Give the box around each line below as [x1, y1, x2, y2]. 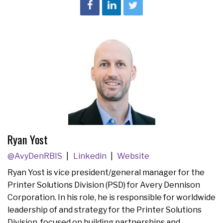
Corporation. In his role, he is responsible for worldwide [7, 192, 216, 202]
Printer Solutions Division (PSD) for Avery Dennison [7, 180, 200, 190]
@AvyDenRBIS [7, 151, 64, 161]
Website [117, 151, 150, 161]
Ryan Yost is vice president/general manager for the [7, 167, 205, 177]
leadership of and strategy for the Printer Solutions [7, 205, 202, 215]
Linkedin [73, 151, 108, 161]
